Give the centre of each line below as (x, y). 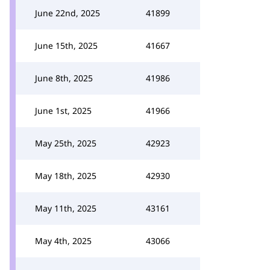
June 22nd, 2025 (67, 13)
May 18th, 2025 (66, 176)
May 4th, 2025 (63, 241)
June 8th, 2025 (64, 78)
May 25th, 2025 (66, 143)
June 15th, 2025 (66, 46)
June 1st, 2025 (63, 111)
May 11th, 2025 (66, 208)
